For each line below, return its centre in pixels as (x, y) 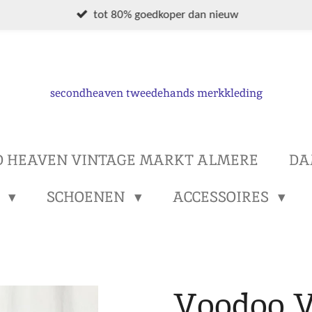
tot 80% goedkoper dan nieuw (166, 15)
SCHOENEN (88, 196)
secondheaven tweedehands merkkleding (156, 93)
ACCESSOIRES (222, 196)
